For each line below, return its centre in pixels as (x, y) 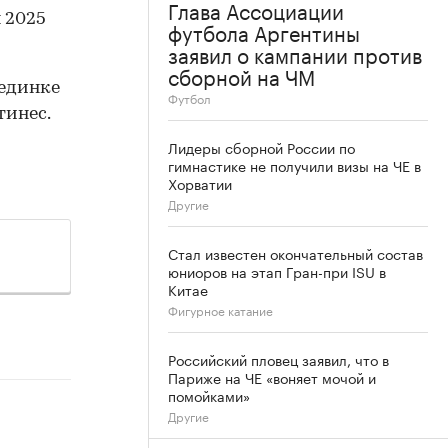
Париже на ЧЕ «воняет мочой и (272, 376)
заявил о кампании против (295, 52)
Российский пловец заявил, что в (278, 358)
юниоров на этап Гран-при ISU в (277, 270)
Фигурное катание (220, 309)
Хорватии (200, 182)
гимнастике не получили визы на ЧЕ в (294, 164)
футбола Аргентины (264, 30)
